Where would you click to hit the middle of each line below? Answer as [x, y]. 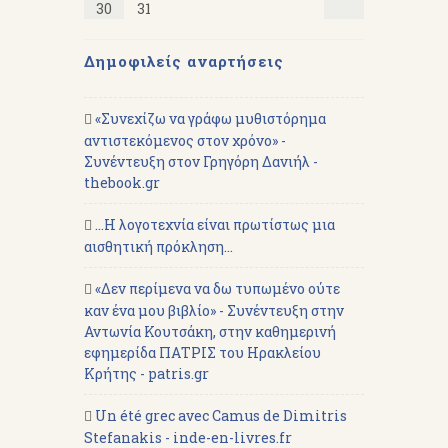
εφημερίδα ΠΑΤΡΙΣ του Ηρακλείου [202, 352]
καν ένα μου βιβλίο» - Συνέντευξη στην [214, 310]
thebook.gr [122, 182]
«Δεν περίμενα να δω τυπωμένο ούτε [217, 288]
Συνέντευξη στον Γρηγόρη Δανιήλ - [201, 161]
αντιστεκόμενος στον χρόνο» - [185, 140]
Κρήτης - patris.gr [146, 373]
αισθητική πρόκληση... [158, 246]
